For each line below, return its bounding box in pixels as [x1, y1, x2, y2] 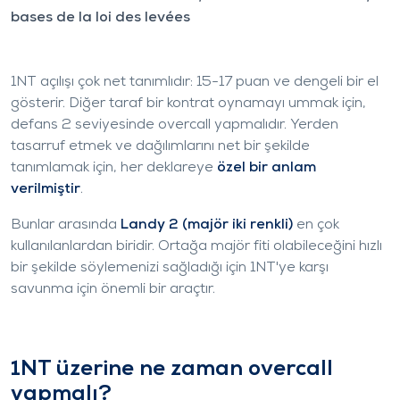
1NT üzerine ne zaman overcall [11, 359, 333, 380]
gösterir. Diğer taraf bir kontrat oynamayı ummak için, [11, 96, 366, 111]
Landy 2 [121, 218, 179, 232]
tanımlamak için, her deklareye [11, 161, 217, 175]
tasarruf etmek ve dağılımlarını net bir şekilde [11, 139, 310, 154]
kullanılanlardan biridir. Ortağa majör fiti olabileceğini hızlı [11, 239, 382, 254]
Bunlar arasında [11, 218, 121, 232]
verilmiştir [11, 182, 80, 196]
